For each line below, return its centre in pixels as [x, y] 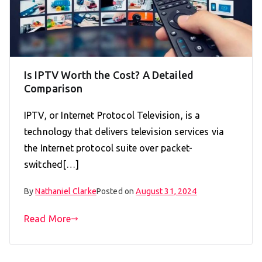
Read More [48, 218]
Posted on [116, 191]
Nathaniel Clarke [66, 191]
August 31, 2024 [166, 191]
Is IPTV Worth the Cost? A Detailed [109, 75]
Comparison [54, 88]
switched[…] [51, 164]
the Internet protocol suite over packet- [108, 148]
